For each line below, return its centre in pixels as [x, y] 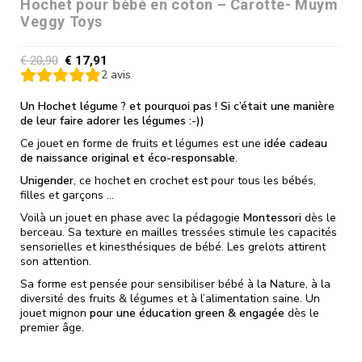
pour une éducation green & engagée [187, 313]
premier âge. [52, 327]
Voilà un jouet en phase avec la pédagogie [132, 217]
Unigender [47, 180]
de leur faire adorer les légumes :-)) [112, 120]
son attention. [56, 261]
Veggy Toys [61, 21]
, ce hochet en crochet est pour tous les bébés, [195, 180]
